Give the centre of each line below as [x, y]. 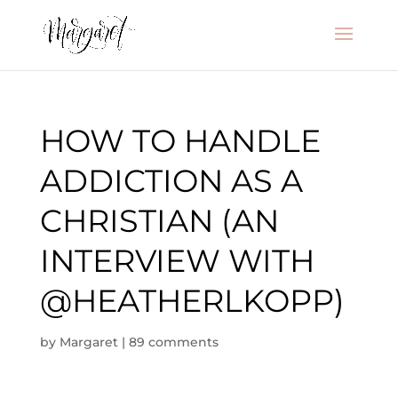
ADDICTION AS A [171, 181]
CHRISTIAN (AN [159, 221]
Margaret [88, 342]
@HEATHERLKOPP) [192, 301]
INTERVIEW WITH [177, 261]
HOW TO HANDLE [180, 141]
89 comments [173, 342]
